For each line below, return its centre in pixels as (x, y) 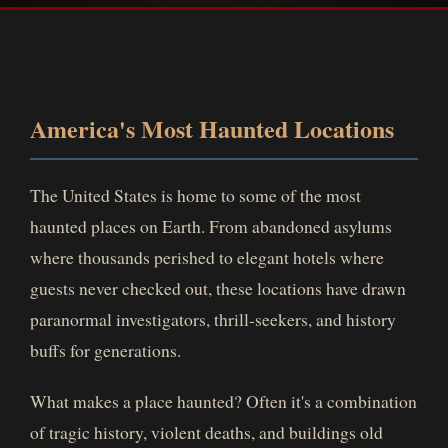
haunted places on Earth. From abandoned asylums (211, 226)
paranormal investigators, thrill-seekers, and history (213, 319)
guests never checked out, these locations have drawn (218, 288)
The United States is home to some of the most (195, 195)
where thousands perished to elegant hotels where (207, 257)
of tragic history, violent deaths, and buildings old (206, 432)
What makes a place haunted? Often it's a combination (223, 401)
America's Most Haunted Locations (212, 128)
